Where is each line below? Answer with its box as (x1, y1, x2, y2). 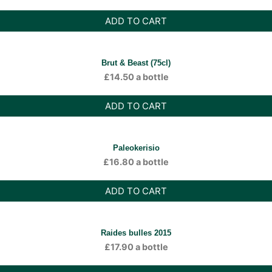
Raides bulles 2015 (101, 228, 171, 237)
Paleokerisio (112, 143, 160, 152)
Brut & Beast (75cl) (101, 58, 171, 67)
